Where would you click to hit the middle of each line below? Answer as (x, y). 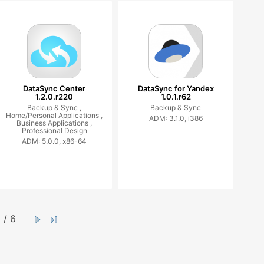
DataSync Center (55, 88)
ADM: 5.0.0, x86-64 (55, 141)
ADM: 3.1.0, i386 (176, 118)
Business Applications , (55, 123)
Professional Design (54, 131)
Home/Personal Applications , (55, 115)
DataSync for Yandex (176, 88)
